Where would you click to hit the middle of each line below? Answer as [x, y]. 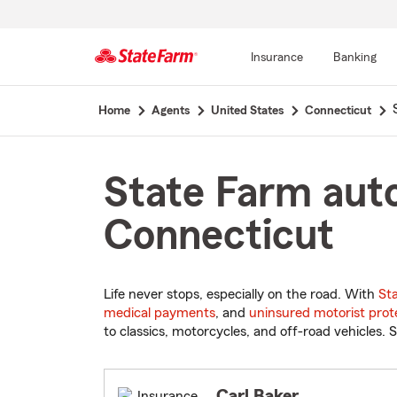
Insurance [276, 58]
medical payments [160, 313]
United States [247, 111]
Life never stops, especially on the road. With [241, 295]
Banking [354, 58]
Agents [170, 111]
